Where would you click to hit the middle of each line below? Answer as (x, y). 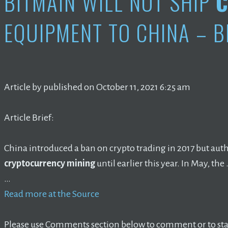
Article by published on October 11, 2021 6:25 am (97, 87)
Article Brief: (29, 117)
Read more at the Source (52, 194)
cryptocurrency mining (50, 163)
